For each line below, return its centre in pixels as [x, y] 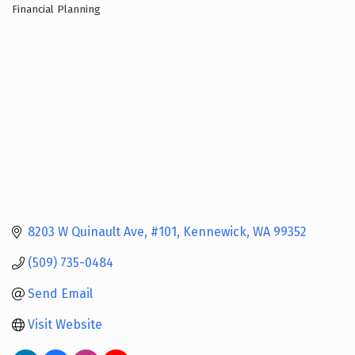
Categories [42, 21]
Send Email [60, 294]
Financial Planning [56, 9]
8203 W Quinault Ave [86, 232]
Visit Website [65, 325]
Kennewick [215, 232]
